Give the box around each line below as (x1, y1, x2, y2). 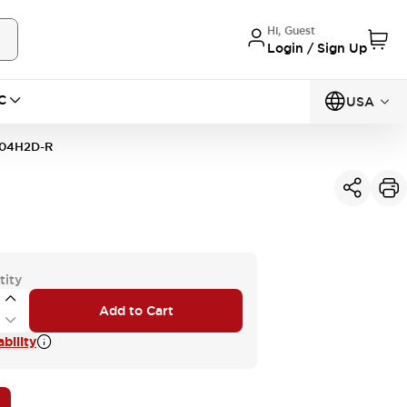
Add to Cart (98, 303, 174, 319)
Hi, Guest (267, 23, 315, 38)
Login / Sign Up (267, 39, 367, 56)
